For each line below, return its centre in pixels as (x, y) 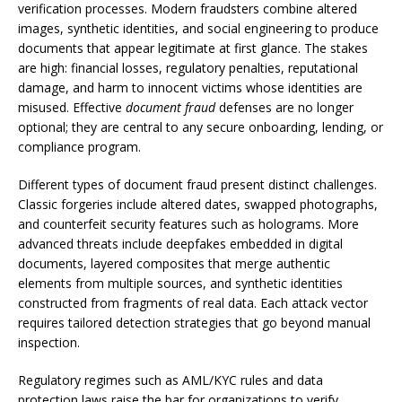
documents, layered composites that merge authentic (174, 263)
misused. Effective (72, 107)
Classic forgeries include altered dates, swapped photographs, (198, 204)
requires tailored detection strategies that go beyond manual (194, 323)
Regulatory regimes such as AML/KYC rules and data (170, 380)
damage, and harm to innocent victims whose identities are (190, 87)
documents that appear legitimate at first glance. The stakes (193, 48)
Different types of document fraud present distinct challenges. (197, 184)
